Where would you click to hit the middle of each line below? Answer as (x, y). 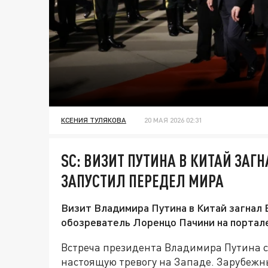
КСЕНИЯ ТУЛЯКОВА (94, 120)
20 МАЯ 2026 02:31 (173, 120)
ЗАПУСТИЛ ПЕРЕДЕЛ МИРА (142, 181)
